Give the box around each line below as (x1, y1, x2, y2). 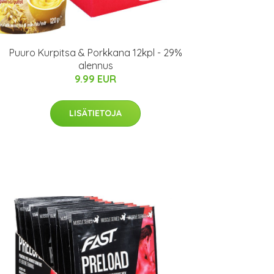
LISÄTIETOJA (69, 108, 122, 119)
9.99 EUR (75, 73, 116, 85)
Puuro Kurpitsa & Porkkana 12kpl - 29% (9, 46, 182, 59)
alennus (78, 59, 113, 72)
